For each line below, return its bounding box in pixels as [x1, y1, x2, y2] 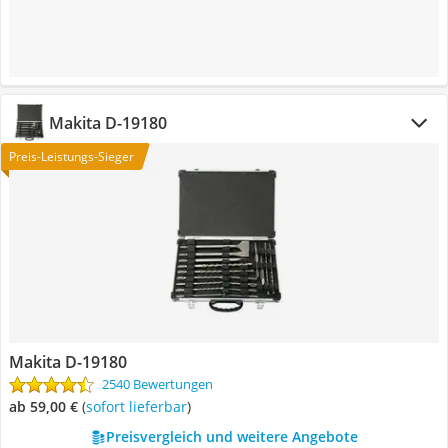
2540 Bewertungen [102, 375, 213, 393]
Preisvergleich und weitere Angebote [105, 427, 358, 446]
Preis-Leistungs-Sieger [9, 148, 134, 165]
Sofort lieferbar [93, 397, 187, 416]
